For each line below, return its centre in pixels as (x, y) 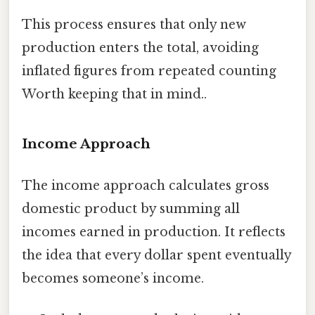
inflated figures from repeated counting (149, 71)
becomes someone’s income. (113, 279)
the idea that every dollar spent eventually (156, 256)
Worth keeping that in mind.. (114, 94)
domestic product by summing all (131, 209)
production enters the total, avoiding (140, 47)
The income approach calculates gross (146, 186)
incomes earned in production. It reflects (154, 232)
